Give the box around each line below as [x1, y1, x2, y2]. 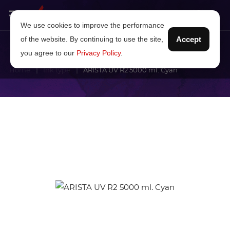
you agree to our [21, 49, 76, 57]
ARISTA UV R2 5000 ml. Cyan [83, 66, 178, 74]
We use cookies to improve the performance [21, 21, 164, 29]
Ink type [43, 66, 70, 74]
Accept [176, 35, 201, 44]
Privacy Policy [76, 49, 121, 57]
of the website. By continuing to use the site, [21, 35, 163, 43]
